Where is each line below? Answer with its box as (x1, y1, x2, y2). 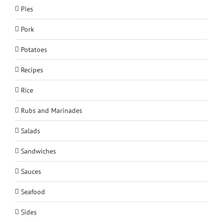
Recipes (21, 65, 43, 74)
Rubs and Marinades (21, 106, 82, 115)
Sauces (21, 166, 41, 176)
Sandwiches (21, 146, 56, 156)
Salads (21, 126, 40, 135)
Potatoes (21, 45, 47, 54)
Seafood (21, 187, 45, 196)
